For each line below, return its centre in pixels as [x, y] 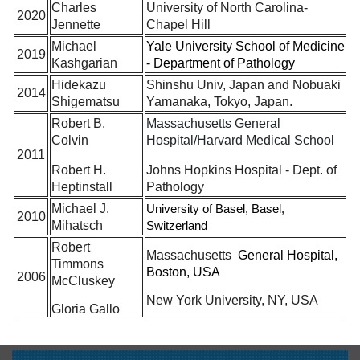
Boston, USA [183, 272]
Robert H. [79, 170]
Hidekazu [79, 84]
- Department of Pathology [221, 63]
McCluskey [83, 280]
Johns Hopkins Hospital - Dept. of [241, 170]
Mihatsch [77, 225]
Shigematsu [86, 101]
